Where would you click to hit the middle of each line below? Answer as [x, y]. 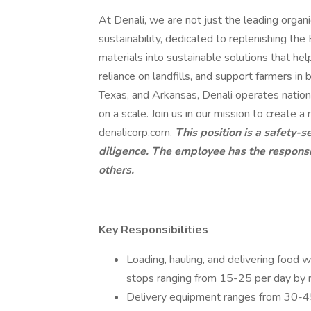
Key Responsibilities [155, 230]
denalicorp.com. [137, 133]
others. [116, 170]
